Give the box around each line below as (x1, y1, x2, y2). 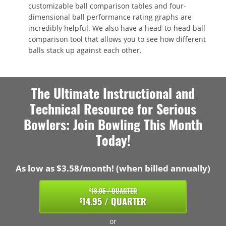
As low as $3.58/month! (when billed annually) (16, 162, 210, 175)
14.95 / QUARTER (82, 195, 146, 208)
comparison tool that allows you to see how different (28, 34, 206, 44)
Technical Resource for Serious (30, 99, 196, 119)
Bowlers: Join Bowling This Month (24, 115, 202, 135)
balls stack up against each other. (28, 45, 142, 55)
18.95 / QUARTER (91, 186, 137, 196)
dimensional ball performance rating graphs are (28, 12, 192, 22)
